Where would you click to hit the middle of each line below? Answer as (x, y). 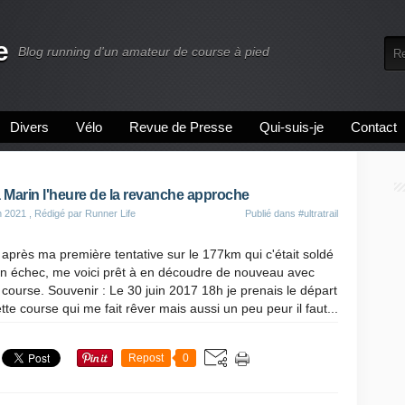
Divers (29, 127)
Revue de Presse (181, 127)
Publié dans (272, 213)
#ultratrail (318, 213)
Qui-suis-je (292, 127)
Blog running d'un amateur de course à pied (144, 52)
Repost (146, 358)
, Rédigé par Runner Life (81, 213)
